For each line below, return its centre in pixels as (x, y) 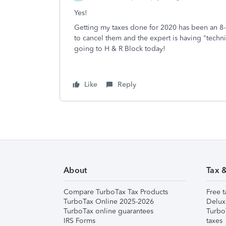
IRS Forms (79, 221)
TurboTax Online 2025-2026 (109, 202)
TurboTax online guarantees (108, 211)
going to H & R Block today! (121, 49)
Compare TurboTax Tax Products (116, 192)
